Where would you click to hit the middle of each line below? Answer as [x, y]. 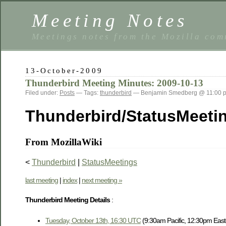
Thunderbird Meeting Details [68, 200]
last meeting [42, 180]
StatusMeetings [109, 162]
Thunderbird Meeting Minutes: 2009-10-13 [114, 83]
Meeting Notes [110, 20]
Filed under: [42, 93]
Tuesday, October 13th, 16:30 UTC [93, 221]
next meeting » [102, 180]
